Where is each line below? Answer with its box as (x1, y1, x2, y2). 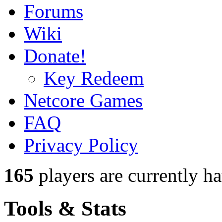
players (34, 165, 95, 186)
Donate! (24, 45, 86, 67)
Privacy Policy (24, 134, 138, 156)
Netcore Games (24, 90, 143, 111)
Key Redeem (44, 67, 144, 89)
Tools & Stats (4, 197, 126, 221)
